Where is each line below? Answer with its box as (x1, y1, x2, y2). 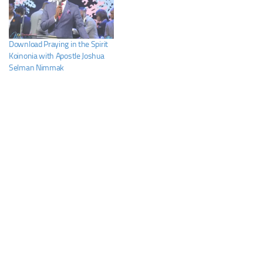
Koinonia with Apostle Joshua (9, 51, 104, 62)
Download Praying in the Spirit (9, 39, 108, 50)
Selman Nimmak (9, 63, 65, 73)
